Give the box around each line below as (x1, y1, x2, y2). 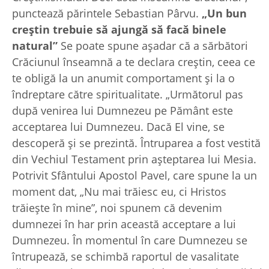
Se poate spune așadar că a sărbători (58, 38, 248, 53)
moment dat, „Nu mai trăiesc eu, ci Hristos (12, 184, 226, 199)
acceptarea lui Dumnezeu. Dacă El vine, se (12, 119, 225, 134)
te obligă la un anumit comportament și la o (12, 70, 235, 85)
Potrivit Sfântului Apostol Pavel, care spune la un (12, 168, 257, 183)
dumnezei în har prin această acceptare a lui (12, 216, 236, 231)
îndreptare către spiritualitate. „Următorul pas (12, 86, 243, 101)
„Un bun (202, 5, 247, 20)
